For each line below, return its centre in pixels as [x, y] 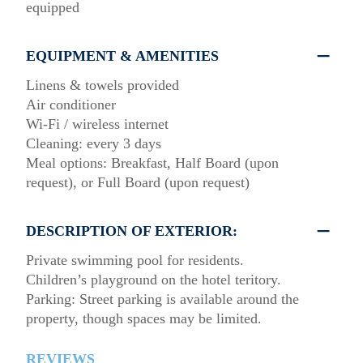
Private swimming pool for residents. [135, 260]
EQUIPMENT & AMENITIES [122, 56]
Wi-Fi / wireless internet [97, 124]
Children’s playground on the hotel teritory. [154, 280]
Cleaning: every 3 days [94, 143]
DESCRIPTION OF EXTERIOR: [132, 231]
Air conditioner [71, 105]
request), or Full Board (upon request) [138, 182]
